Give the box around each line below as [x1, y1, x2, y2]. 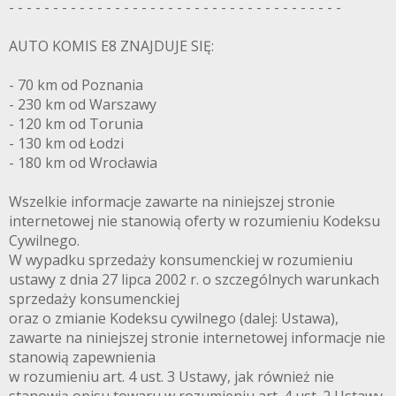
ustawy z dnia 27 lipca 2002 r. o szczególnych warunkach [9, 270, 379, 290]
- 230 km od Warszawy [9, 95, 156, 115]
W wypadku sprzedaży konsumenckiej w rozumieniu [9, 250, 353, 270]
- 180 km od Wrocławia [9, 153, 157, 173]
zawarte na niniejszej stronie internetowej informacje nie [9, 328, 385, 348]
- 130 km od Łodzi [9, 133, 124, 154]
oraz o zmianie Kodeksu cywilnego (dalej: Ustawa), [9, 308, 339, 329]
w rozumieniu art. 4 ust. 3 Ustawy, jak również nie [9, 367, 334, 387]
